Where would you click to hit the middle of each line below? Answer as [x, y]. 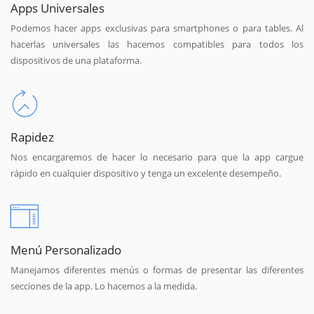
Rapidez [32, 137]
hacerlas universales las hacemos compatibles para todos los [157, 45]
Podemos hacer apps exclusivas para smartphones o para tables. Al [157, 28]
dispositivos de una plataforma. [76, 61]
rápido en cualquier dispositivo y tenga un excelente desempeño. [146, 173]
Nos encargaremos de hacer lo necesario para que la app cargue [157, 157]
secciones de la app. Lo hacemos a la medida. [104, 286]
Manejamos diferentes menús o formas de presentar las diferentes [157, 269]
